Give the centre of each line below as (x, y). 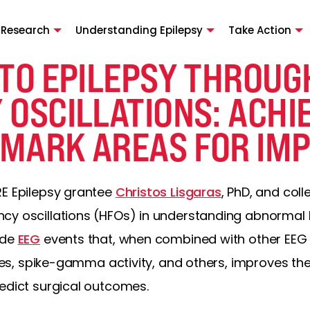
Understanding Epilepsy (139, 30)
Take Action (259, 30)
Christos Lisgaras (168, 192)
